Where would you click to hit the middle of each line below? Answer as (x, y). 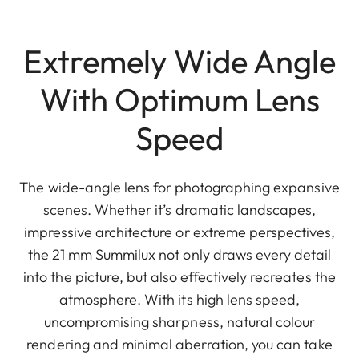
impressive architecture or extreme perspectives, (179, 232)
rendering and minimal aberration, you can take (179, 344)
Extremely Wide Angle (179, 61)
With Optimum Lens (179, 99)
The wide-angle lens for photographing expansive (179, 187)
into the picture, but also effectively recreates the (179, 276)
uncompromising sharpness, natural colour (179, 321)
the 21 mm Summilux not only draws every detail (179, 254)
